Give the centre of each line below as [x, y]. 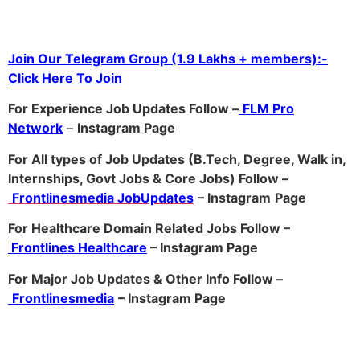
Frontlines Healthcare [78, 248]
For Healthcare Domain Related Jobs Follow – [149, 229]
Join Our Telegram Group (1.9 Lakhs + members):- [168, 59]
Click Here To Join [65, 78]
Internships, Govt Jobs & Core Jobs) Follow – [148, 178]
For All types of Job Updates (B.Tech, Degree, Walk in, [177, 159]
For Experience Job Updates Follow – [123, 109]
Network [35, 128]
